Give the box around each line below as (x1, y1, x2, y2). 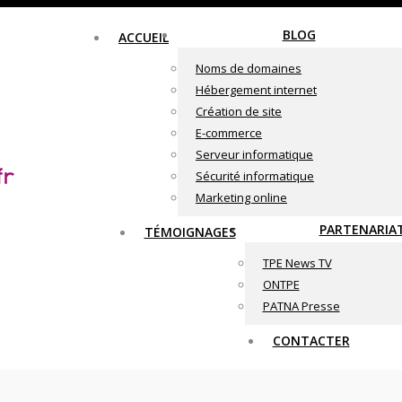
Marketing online (196, 189, 287, 205)
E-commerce (196, 125, 262, 141)
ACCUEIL (118, 29, 169, 46)
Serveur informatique (196, 146, 313, 162)
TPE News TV (262, 255, 332, 271)
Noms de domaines (196, 60, 301, 76)
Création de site (196, 103, 282, 119)
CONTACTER (272, 332, 350, 349)
